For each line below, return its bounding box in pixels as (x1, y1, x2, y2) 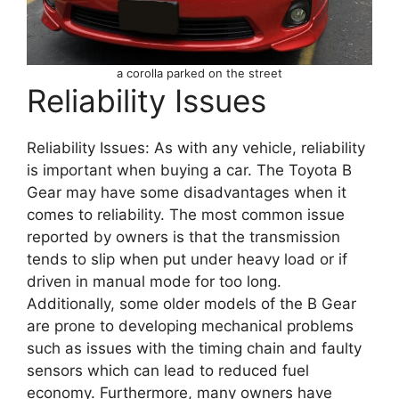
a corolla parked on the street (117, 65, 282, 80)
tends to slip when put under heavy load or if (27, 249, 347, 268)
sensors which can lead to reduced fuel (27, 361, 309, 379)
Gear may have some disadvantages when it (27, 183, 346, 201)
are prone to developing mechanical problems (27, 316, 354, 335)
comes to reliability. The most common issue (27, 205, 345, 224)
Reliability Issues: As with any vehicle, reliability (27, 138, 365, 157)
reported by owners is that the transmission (27, 227, 340, 246)
